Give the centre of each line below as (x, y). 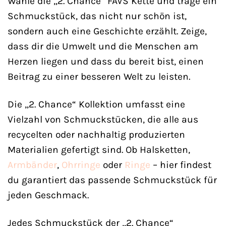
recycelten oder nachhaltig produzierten (96, 135)
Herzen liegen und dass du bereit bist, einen (106, 62)
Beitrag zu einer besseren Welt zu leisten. (99, 77)
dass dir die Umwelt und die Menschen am (103, 46)
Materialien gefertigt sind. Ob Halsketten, (99, 150)
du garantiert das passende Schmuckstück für (112, 180)
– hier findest (181, 165)
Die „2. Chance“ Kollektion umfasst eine (96, 104)
